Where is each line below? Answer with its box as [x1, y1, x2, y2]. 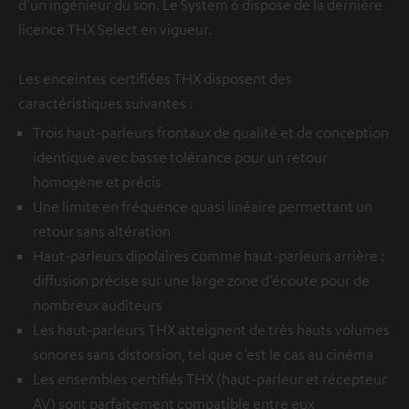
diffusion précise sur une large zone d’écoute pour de [33, 270, 370, 289]
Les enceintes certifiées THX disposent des [18, 68, 292, 88]
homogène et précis [33, 172, 162, 191]
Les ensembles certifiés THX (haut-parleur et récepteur [33, 369, 387, 388]
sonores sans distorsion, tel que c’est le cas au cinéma [33, 344, 373, 363]
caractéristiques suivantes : [18, 93, 193, 112]
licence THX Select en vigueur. [18, 19, 212, 38]
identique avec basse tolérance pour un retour [33, 147, 328, 166]
